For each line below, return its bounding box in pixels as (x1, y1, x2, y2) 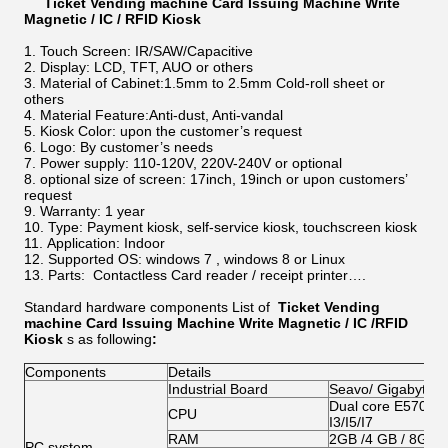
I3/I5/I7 (329, 414, 373, 430)
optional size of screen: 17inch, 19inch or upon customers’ (40, 171, 407, 187)
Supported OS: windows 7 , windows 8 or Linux (48, 251, 345, 267)
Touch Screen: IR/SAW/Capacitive (40, 43, 253, 59)
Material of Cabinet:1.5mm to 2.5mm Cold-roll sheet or (40, 75, 385, 91)
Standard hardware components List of (24, 299, 278, 315)
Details (168, 364, 211, 380)
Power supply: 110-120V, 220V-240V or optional (40, 155, 342, 171)
